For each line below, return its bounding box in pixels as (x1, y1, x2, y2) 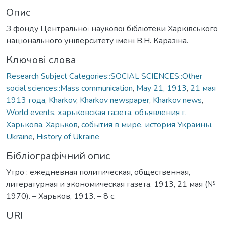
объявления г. (135, 106, 187, 118)
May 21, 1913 (136, 82, 187, 94)
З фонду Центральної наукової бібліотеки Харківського (6, 23, 218, 34)
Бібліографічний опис (6, 149, 110, 163)
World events (6, 106, 54, 118)
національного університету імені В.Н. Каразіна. (6, 35, 188, 46)
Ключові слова (6, 53, 76, 67)
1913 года (6, 94, 45, 106)
